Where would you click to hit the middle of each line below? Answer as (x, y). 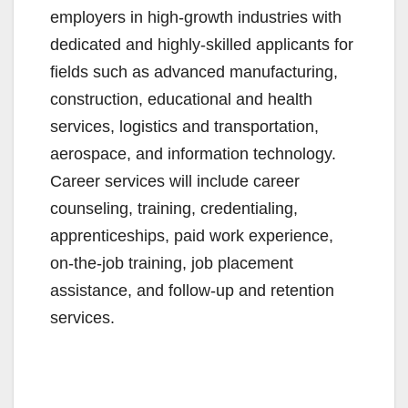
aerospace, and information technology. (193, 153)
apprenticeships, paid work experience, (192, 235)
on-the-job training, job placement (172, 263)
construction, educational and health (181, 99)
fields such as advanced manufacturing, (194, 71)
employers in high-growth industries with (196, 17)
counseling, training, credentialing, (174, 208)
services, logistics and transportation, (184, 126)
